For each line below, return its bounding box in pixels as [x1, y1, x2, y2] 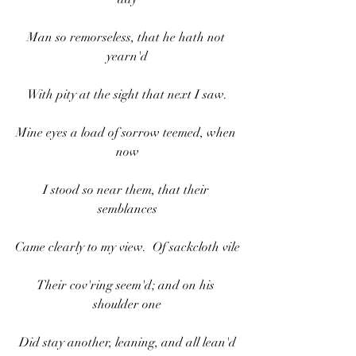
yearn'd [106, 48, 148, 65]
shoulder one [93, 296, 161, 313]
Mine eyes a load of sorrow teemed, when [15, 125, 239, 141]
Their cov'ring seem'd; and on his [37, 277, 218, 294]
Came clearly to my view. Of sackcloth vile [14, 239, 240, 256]
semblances [97, 201, 157, 218]
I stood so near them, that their [42, 182, 212, 199]
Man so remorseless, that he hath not [26, 29, 228, 46]
